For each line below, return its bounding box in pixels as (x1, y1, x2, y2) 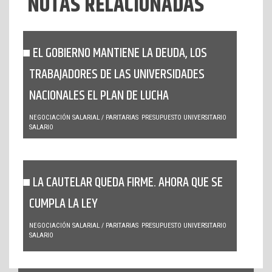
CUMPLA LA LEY (29, 194, 98, 215)
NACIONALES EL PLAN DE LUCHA (29, 86, 169, 107)
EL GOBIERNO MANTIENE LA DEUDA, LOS (33, 43, 207, 64)
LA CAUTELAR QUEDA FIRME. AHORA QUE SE (33, 172, 223, 194)
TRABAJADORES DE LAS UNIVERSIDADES (29, 64, 205, 86)
